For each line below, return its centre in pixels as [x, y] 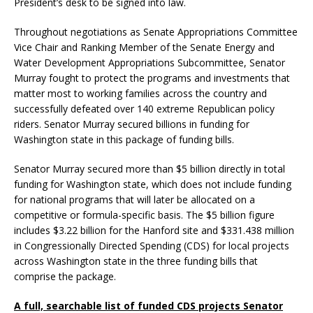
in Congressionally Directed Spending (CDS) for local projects [152, 246]
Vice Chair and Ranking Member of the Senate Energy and [144, 48]
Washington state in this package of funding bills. [124, 140]
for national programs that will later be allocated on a [134, 200]
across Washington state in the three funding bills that [136, 261]
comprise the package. [65, 277]
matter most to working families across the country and [140, 94]
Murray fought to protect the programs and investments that [152, 78]
